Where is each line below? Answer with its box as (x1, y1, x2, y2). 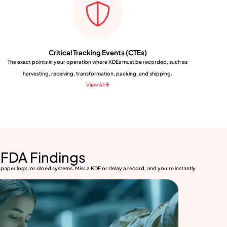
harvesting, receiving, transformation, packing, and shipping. (23, 70, 173, 77)
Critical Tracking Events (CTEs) (48, 48, 147, 57)
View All (86, 81, 104, 88)
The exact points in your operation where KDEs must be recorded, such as (8, 58, 188, 65)
